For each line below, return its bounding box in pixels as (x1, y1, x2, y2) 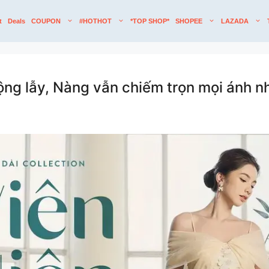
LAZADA (221, 17, 249, 25)
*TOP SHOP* (130, 17, 169, 25)
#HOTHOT (79, 17, 112, 25)
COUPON (31, 17, 61, 25)
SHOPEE (175, 17, 202, 25)
